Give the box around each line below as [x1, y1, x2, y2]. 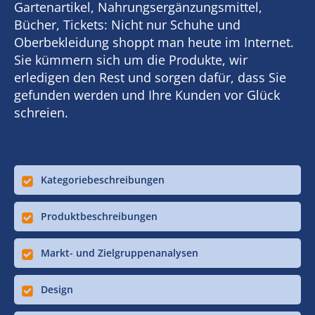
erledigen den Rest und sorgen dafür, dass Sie [14, 68, 286, 86]
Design [41, 282, 73, 296]
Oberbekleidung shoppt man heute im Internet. [14, 33, 294, 51]
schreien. [14, 103, 68, 121]
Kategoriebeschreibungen [41, 172, 165, 186]
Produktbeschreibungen [41, 209, 157, 223]
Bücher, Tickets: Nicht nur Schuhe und [14, 15, 240, 33]
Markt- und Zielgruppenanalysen [41, 245, 198, 259]
